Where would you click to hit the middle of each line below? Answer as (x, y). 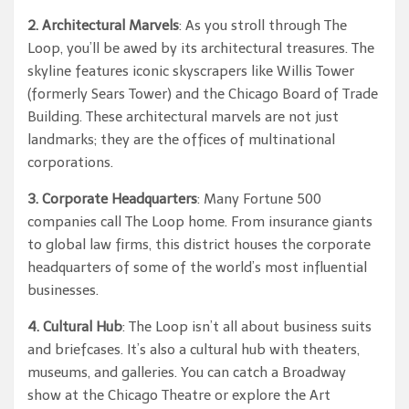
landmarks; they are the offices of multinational (181, 140)
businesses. (63, 290)
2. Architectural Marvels (103, 26)
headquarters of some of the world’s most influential (197, 267)
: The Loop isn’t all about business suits (247, 327)
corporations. (70, 163)
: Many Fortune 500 (259, 199)
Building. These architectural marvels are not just (183, 117)
